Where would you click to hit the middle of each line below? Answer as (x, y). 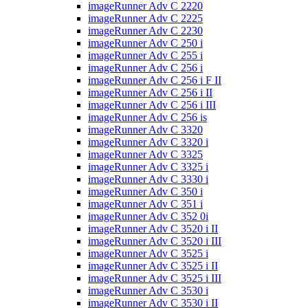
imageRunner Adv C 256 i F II (155, 80)
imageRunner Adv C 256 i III (152, 104)
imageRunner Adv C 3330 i (148, 179)
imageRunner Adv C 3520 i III (155, 241)
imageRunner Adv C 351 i (145, 203)
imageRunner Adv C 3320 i (148, 142)
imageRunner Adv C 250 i (145, 43)
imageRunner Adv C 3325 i (148, 166)
